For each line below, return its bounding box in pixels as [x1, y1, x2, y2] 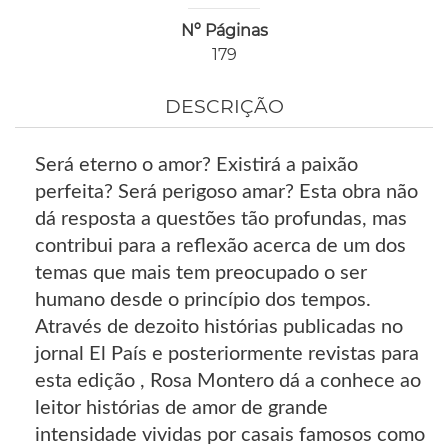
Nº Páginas [180, 21, 268, 41]
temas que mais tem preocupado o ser [35, 263, 367, 284]
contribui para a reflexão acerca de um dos [35, 236, 406, 257]
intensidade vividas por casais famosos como [35, 425, 425, 446]
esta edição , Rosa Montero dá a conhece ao [35, 371, 421, 392]
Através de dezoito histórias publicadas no [35, 317, 403, 338]
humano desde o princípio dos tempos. [35, 290, 371, 311]
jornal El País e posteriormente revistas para [35, 344, 419, 365]
